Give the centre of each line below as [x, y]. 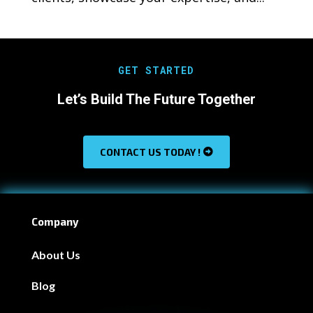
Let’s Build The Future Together [156, 99]
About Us [56, 254]
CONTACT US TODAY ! [150, 152]
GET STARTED [156, 70]
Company [54, 221]
